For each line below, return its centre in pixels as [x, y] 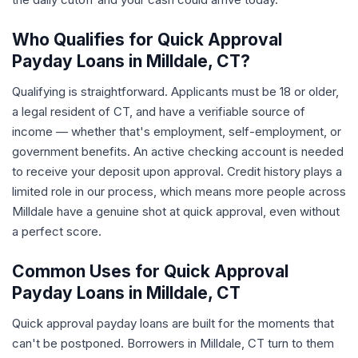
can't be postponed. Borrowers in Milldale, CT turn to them [173, 343]
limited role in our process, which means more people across [179, 191]
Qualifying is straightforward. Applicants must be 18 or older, [175, 91]
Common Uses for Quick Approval [150, 271]
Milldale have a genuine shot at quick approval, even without [176, 211]
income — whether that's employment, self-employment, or [177, 131]
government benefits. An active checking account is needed [178, 151]
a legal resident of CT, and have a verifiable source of [159, 111]
